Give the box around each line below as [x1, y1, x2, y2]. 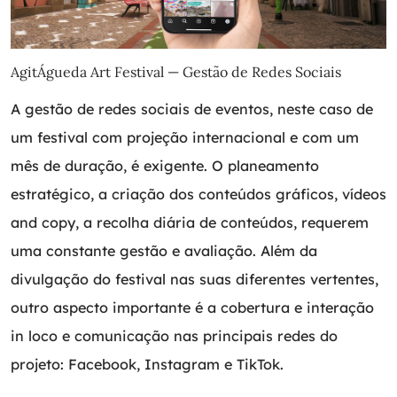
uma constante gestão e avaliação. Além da [11, 242, 317, 261]
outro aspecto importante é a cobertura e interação [11, 299, 374, 317]
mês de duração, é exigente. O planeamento [11, 157, 319, 175]
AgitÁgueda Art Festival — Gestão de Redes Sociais [11, 63, 341, 82]
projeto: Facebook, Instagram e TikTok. [11, 355, 284, 374]
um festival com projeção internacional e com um [11, 128, 359, 147]
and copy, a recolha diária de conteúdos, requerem [11, 214, 369, 232]
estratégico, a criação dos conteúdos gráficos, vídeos [11, 185, 386, 204]
